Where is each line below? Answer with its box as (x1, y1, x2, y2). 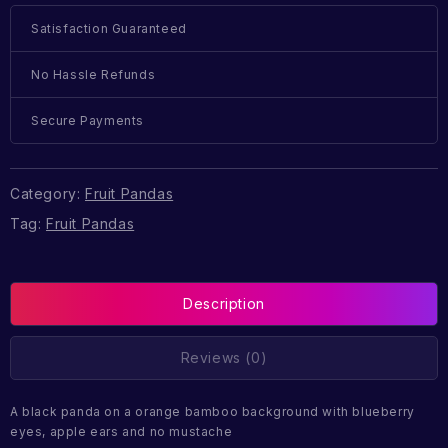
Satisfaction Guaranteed (31, 21, 187, 37)
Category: (10, 184, 85, 202)
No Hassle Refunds (31, 67, 156, 83)
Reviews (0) (180, 349, 268, 367)
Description (183, 295, 265, 313)
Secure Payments (31, 113, 144, 129)
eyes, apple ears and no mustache (10, 424, 233, 440)
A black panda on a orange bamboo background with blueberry (10, 404, 415, 420)
